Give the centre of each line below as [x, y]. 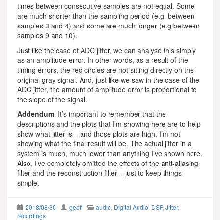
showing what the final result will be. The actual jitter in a [104, 143]
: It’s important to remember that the [110, 114]
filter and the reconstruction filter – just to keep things [99, 173]
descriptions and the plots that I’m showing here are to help [109, 124]
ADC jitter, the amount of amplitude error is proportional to [107, 89]
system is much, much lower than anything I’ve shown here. [110, 153]
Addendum [36, 114]
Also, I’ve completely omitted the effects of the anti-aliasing [108, 163]
